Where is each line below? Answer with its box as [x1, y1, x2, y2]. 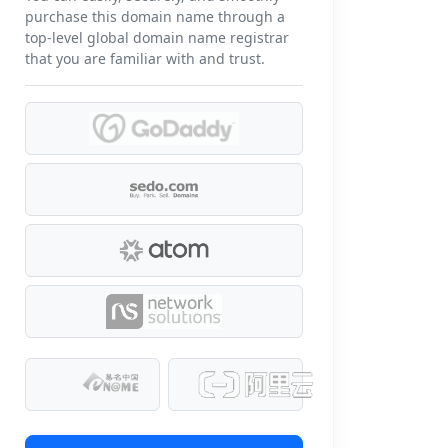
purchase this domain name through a [25, 7, 285, 26]
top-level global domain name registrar [25, 28, 289, 47]
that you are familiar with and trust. [25, 49, 265, 68]
